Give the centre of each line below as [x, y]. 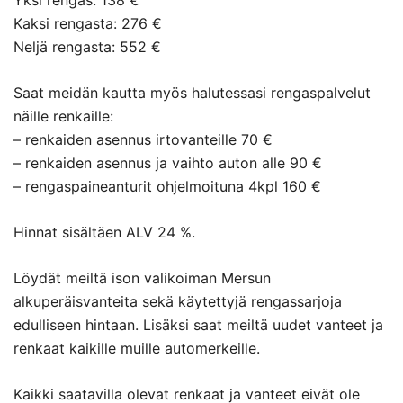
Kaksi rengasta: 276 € [88, 24]
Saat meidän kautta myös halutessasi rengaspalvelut [192, 93]
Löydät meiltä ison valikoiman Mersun [142, 278]
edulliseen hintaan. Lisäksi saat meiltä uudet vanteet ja [198, 325]
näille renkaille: [63, 116]
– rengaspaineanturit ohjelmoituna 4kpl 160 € [167, 187]
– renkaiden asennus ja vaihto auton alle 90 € [168, 163]
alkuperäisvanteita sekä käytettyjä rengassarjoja [178, 302]
